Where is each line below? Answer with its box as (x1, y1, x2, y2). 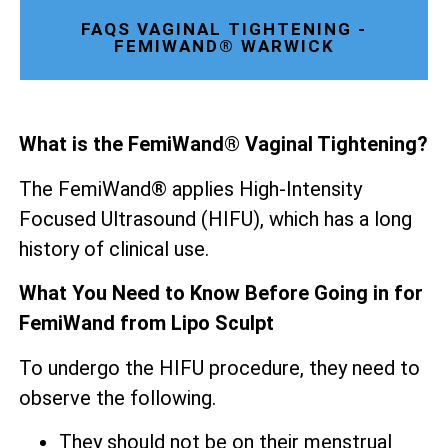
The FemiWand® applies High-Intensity (19, 176, 362, 201)
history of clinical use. (19, 236, 209, 261)
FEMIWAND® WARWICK (113, 36, 335, 57)
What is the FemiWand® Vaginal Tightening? (19, 132, 428, 157)
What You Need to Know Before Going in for (19, 281, 423, 306)
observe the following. (19, 385, 216, 410)
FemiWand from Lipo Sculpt (19, 311, 274, 336)
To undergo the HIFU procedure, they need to (19, 355, 420, 380)
